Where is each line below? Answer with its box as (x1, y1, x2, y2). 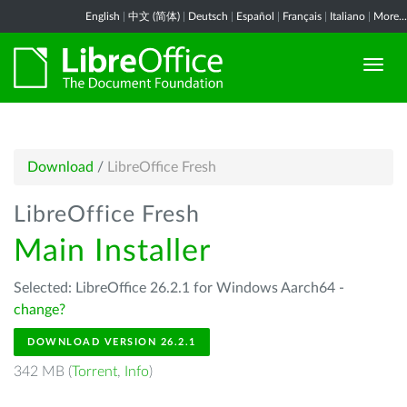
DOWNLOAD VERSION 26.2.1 (27, 337, 196, 347)
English (85, 11, 120, 22)
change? (14, 303, 65, 317)
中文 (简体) (128, 11, 180, 22)
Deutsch (188, 11, 228, 22)
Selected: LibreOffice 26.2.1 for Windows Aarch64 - (14, 281, 344, 295)
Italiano (330, 11, 365, 22)
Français (283, 11, 322, 22)
